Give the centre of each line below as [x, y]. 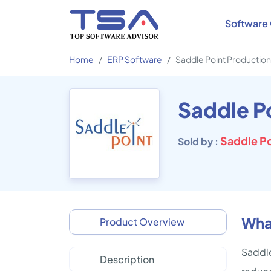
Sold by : [199, 141]
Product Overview [142, 222]
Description [127, 259]
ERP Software [135, 59]
